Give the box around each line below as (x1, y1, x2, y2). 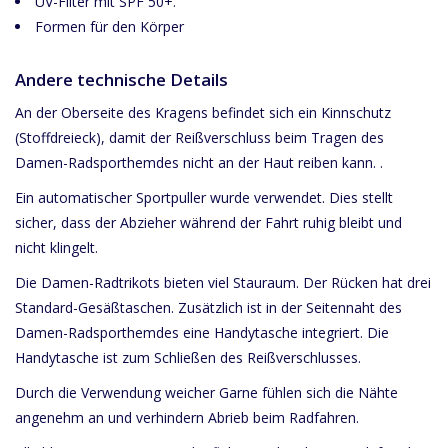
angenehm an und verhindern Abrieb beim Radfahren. (15, 408, 359, 428)
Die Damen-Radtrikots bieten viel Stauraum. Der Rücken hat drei (15, 273, 431, 293)
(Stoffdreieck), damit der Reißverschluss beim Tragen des (15, 128, 384, 148)
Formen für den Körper (35, 16, 184, 36)
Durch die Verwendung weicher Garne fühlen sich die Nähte (15, 383, 398, 403)
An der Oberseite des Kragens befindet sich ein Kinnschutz (15, 103, 391, 123)
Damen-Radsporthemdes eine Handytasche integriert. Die (15, 323, 389, 343)
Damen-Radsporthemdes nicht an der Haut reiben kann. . (15, 153, 383, 173)
